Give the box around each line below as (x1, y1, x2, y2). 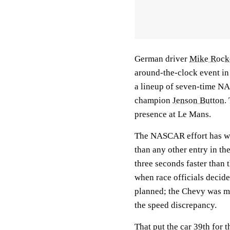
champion (135, 95, 172, 105)
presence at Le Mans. (135, 109, 211, 119)
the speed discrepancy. (135, 200, 217, 210)
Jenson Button (172, 95, 224, 105)
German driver (135, 53, 189, 64)
